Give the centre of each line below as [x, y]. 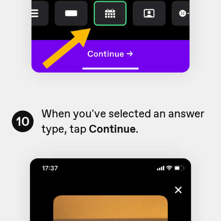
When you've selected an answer [123, 114]
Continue [112, 129]
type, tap [65, 129]
